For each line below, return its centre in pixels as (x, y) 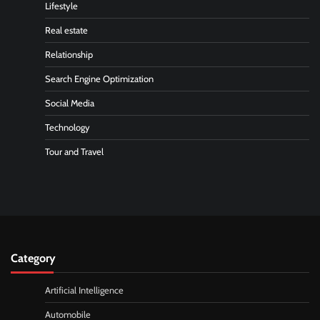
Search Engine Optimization (99, 79)
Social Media (70, 103)
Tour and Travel (74, 151)
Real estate (66, 30)
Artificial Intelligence (84, 290)
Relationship (69, 54)
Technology (67, 127)
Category (33, 257)
